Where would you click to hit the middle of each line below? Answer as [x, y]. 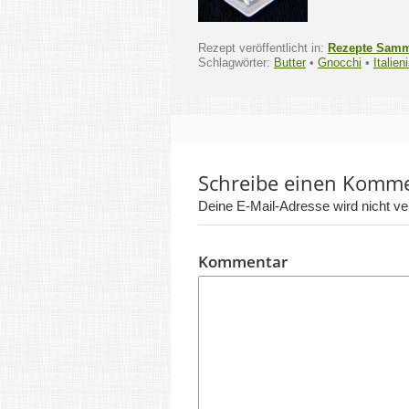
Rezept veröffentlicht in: [263, 48]
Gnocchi [340, 63]
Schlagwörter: [236, 63]
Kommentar [243, 262]
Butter [290, 63]
